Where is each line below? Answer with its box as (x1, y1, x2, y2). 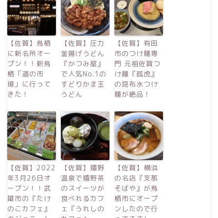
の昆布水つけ (114, 79, 158, 89)
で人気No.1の (61, 69, 107, 78)
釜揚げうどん (61, 48, 105, 58)
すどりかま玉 (61, 79, 105, 89)
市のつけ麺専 (114, 48, 158, 58)
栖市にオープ (114, 193, 158, 203)
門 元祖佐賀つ (114, 58, 161, 68)
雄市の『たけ (7, 193, 51, 203)
